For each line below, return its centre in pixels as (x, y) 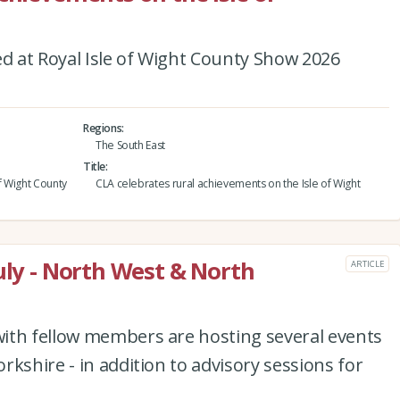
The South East (130, 145)
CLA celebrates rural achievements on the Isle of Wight (228, 183)
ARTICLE (367, 263)
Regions (102, 128)
